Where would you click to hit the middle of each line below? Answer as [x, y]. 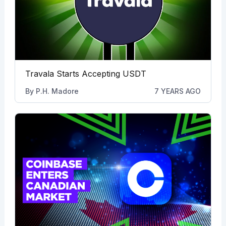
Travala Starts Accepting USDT [86, 73]
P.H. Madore [57, 91]
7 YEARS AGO [178, 91]
